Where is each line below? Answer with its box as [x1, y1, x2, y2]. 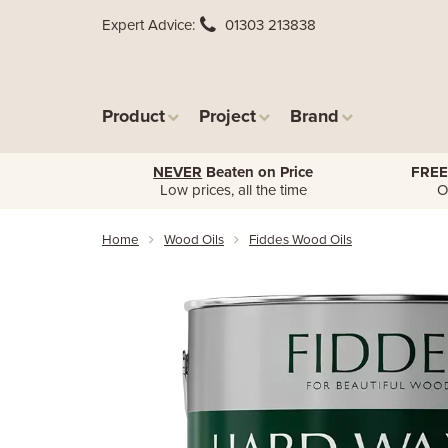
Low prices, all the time [159, 181, 307, 199]
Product [102, 105, 165, 127]
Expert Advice [102, 16, 192, 34]
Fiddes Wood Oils [249, 232, 352, 248]
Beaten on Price [202, 163, 314, 181]
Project [199, 105, 256, 127]
